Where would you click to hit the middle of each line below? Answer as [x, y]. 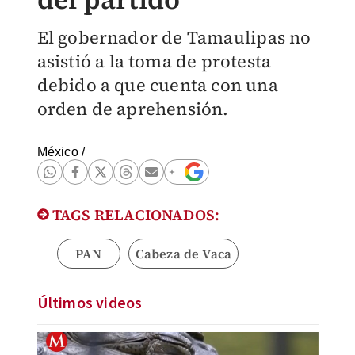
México [57, 152]
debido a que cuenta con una [157, 85]
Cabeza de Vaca [183, 254]
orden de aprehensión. [133, 109]
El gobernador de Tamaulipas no [174, 37]
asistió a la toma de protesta [154, 61]
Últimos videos [90, 303]
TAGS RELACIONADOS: [134, 215]
